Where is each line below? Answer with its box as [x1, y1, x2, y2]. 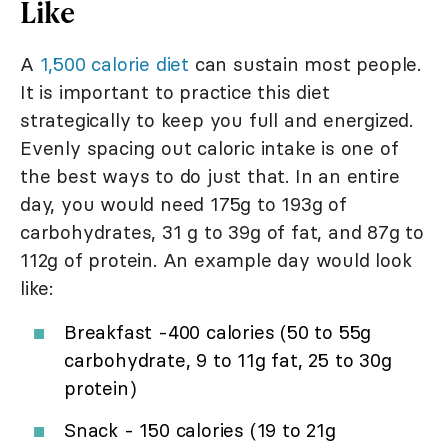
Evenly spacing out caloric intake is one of [20, 135, 399, 160]
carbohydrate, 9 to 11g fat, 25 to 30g [64, 347, 392, 372]
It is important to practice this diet [20, 79, 330, 104]
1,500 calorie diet [39, 51, 190, 76]
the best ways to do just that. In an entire [20, 163, 400, 188]
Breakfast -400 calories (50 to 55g [64, 319, 372, 344]
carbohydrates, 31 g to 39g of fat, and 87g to [20, 219, 424, 244]
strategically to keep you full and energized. [20, 107, 413, 132]
